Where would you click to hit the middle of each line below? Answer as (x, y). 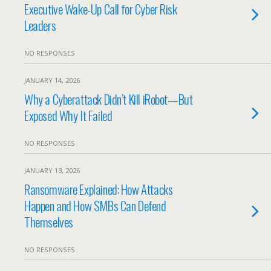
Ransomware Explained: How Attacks (99, 189)
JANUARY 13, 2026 (52, 170)
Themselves (49, 222)
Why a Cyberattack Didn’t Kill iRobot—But (109, 99)
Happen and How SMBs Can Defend (95, 205)
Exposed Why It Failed (68, 115)
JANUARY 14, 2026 (52, 80)
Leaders (40, 25)
